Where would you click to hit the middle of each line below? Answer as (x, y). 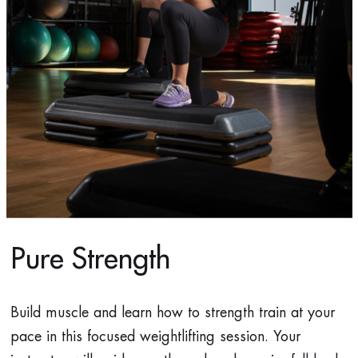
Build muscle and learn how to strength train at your (172, 313)
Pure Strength (90, 259)
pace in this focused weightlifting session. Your (155, 337)
